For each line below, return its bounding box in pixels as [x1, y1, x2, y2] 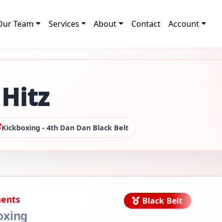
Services [48, 18, 79, 29]
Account [168, 18, 200, 29]
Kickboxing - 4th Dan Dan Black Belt [1, 122, 128, 132]
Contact [131, 18, 161, 29]
